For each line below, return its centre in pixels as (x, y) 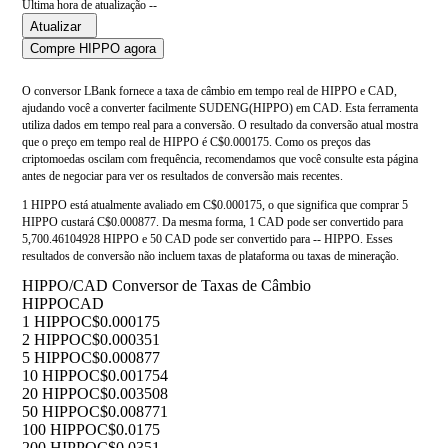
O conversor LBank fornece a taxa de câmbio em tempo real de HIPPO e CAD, (209, 91)
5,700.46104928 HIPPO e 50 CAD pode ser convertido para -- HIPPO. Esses (207, 239)
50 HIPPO (55, 412)
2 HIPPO (51, 340)
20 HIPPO (55, 394)
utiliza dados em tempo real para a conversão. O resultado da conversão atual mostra (220, 125)
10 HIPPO (55, 376)
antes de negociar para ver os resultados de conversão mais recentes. (182, 176)
